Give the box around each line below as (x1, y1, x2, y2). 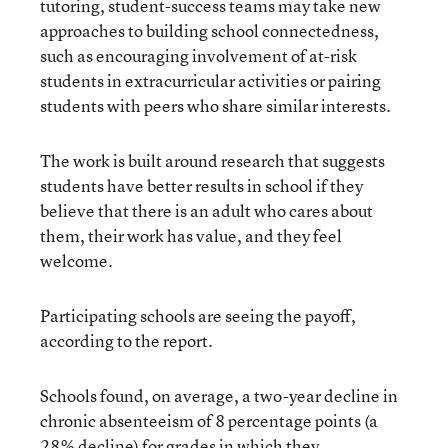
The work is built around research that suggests (40, 148, 385, 172)
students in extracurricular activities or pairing (40, 68, 381, 92)
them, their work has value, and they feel (40, 223, 342, 247)
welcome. (40, 248, 113, 272)
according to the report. (40, 328, 213, 352)
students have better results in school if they (40, 173, 363, 197)
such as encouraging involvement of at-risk (40, 43, 357, 67)
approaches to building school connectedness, (40, 18, 379, 42)
